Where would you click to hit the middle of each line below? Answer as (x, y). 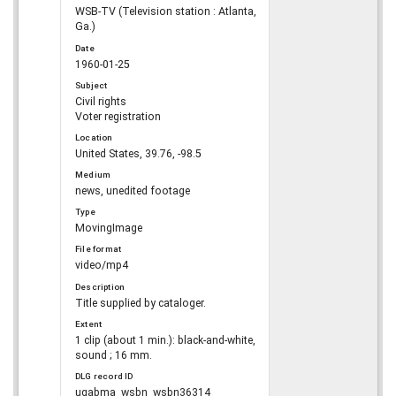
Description (100, 286)
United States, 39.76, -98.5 (138, 153)
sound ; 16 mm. (114, 355)
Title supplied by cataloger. (141, 303)
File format (99, 249)
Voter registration (118, 116)
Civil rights (101, 101)
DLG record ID (104, 376)
